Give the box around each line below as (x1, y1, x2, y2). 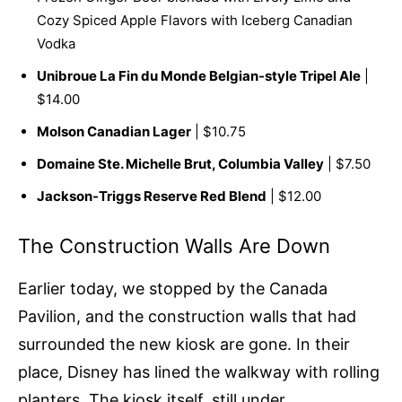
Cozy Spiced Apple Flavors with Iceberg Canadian (37, 12, 353, 30)
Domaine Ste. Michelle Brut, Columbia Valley (37, 155, 324, 173)
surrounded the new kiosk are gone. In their (18, 335, 350, 354)
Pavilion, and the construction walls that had (18, 307, 356, 327)
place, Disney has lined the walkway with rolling (18, 363, 380, 382)
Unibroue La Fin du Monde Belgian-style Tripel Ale (37, 67, 361, 85)
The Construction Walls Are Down (18, 234, 330, 258)
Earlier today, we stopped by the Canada (18, 279, 328, 299)
